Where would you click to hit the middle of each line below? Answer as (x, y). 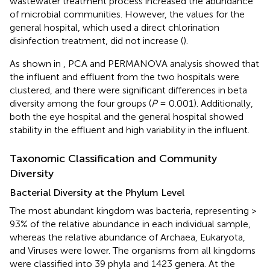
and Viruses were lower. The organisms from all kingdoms (133, 250)
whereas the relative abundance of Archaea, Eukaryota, (127, 237)
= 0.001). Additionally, (205, 103)
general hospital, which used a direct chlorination (115, 27)
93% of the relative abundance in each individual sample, (130, 224)
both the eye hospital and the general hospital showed (127, 116)
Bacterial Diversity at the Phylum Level (97, 192)
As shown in (36, 63)
